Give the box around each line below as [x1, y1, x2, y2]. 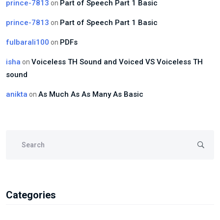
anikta [6, 90, 27, 99]
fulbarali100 [6, 38, 49, 47]
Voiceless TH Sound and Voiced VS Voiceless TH [31, 57, 203, 66]
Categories [6, 189, 56, 201]
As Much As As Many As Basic [38, 90, 143, 99]
